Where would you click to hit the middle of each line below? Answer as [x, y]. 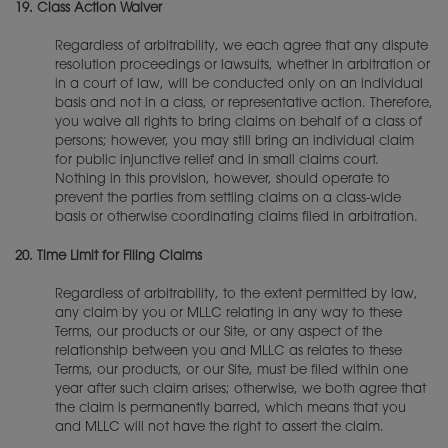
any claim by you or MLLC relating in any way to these [228, 313]
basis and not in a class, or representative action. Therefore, [244, 103]
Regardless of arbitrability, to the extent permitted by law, [236, 294]
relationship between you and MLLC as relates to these [228, 351]
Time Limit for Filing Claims [119, 256]
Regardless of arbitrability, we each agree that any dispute [241, 46]
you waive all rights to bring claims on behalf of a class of [238, 122]
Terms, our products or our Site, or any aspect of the [218, 332]
